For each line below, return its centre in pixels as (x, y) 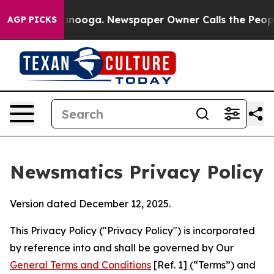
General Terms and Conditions (80, 265)
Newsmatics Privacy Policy (137, 172)
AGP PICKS (32, 20)
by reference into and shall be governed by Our (122, 248)
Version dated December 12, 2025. (90, 204)
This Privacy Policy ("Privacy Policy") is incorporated (132, 231)
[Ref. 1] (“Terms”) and (203, 265)
